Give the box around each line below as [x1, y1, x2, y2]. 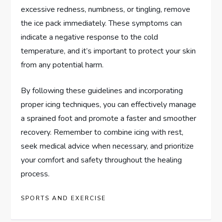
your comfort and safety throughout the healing [21, 155, 182, 166]
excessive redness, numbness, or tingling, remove [21, 4, 191, 15]
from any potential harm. [21, 59, 104, 71]
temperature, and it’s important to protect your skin [21, 46, 196, 57]
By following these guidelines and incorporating [21, 85, 183, 97]
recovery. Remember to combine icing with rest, [21, 127, 184, 138]
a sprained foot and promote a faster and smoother [21, 113, 197, 124]
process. [21, 168, 50, 180]
